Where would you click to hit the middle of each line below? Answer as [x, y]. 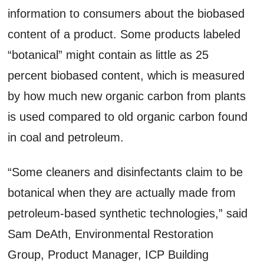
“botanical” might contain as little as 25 [108, 55]
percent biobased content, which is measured [126, 75]
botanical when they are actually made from [122, 192]
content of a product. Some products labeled [124, 34]
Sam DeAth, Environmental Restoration [111, 234]
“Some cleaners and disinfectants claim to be [126, 172]
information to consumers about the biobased [126, 13]
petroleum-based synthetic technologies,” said [128, 213]
